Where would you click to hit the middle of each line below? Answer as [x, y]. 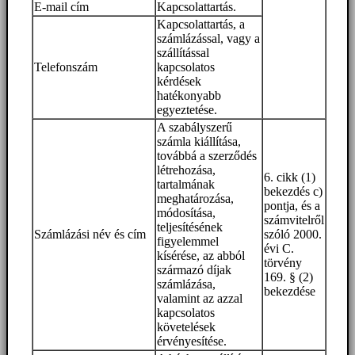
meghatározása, [195, 199]
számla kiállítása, [199, 142]
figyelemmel [188, 242]
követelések [186, 327]
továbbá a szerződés [207, 156]
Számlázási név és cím [90, 235]
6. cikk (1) [290, 177]
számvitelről [294, 220]
